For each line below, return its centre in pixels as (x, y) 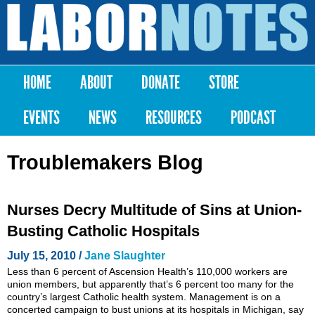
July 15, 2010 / (46, 255)
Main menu (64, 86)
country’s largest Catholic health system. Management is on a (144, 296)
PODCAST (253, 117)
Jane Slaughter (125, 255)
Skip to (139, 7)
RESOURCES (174, 117)
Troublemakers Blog (105, 163)
